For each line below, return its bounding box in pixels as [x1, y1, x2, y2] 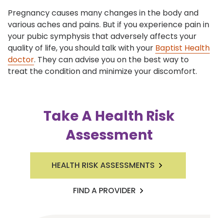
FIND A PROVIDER [73, 185, 136, 197]
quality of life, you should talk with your [8, 42, 155, 54]
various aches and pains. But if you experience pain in [8, 19, 209, 31]
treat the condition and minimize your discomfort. [8, 66, 199, 77]
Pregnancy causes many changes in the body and [8, 7, 199, 19]
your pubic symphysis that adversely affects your [8, 31, 197, 42]
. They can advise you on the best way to [34, 54, 189, 66]
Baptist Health [155, 42, 210, 54]
